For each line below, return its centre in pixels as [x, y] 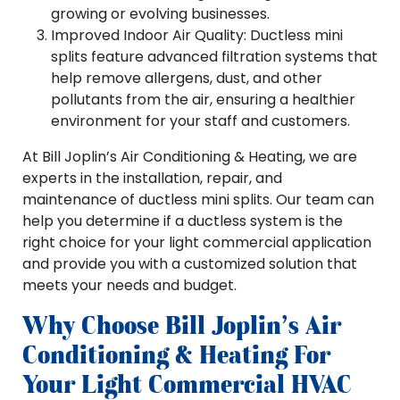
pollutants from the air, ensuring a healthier [203, 100]
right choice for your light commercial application [197, 242]
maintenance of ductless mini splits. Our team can [198, 200]
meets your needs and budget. [129, 285]
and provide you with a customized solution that [190, 264]
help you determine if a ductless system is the [183, 221]
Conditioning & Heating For [176, 354]
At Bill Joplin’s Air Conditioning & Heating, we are [190, 157]
